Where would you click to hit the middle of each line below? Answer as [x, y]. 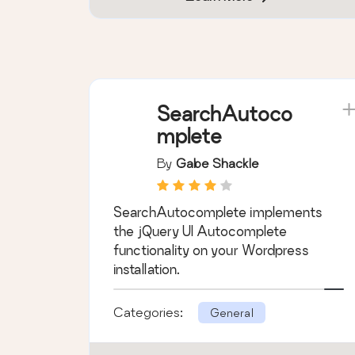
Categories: [150, 312]
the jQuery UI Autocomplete [200, 231]
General [232, 313]
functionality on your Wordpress [211, 250]
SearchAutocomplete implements [218, 212]
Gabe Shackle [218, 162]
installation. [147, 269]
